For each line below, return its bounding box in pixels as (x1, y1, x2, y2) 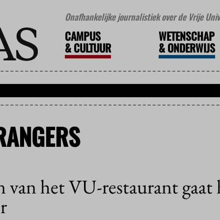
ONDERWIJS (165, 40, 215, 56)
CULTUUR (71, 40, 111, 56)
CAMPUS (64, 28, 101, 44)
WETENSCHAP (158, 28, 215, 44)
